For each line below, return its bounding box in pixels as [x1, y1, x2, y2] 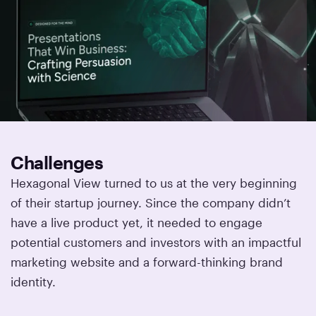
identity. [11, 274, 56, 288]
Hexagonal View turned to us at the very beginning [11, 175, 298, 190]
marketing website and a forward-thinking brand [11, 254, 284, 269]
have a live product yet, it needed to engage [11, 214, 263, 229]
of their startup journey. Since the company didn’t [11, 195, 291, 209]
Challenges [11, 152, 104, 173]
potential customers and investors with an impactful [11, 234, 302, 249]
